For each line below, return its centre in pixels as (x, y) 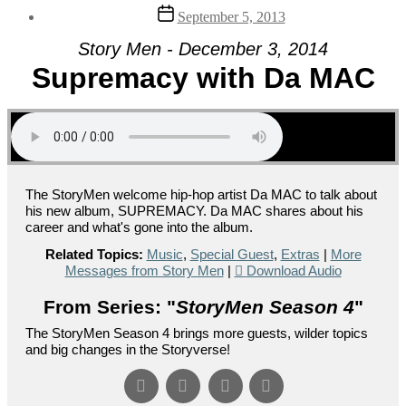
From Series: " (109, 306)
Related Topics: (94, 254)
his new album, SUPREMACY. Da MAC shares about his (194, 210)
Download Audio (294, 270)
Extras (300, 254)
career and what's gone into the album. (139, 227)
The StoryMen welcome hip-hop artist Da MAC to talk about (201, 194)
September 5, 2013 (231, 16)
